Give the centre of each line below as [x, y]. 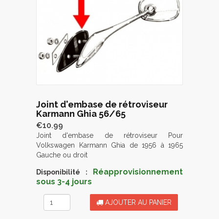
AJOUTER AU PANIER [137, 203]
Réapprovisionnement [138, 172]
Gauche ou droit [62, 155]
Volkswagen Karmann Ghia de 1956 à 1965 [109, 145]
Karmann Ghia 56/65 [81, 114]
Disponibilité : [62, 172]
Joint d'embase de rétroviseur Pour [109, 136]
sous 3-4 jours [64, 182]
